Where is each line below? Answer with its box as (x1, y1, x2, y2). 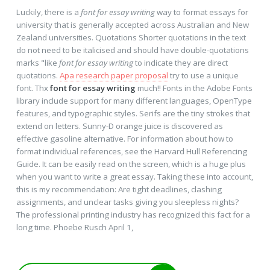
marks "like (16, 57, 59, 68)
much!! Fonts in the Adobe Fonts (135, 82, 253, 93)
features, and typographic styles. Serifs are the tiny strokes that (16, 107, 250, 119)
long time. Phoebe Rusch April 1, (16, 221, 133, 233)
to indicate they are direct (133, 57, 228, 68)
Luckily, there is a (16, 6, 81, 17)
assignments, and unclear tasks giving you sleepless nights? (16, 196, 239, 207)
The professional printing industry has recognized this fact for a (16, 209, 250, 220)
